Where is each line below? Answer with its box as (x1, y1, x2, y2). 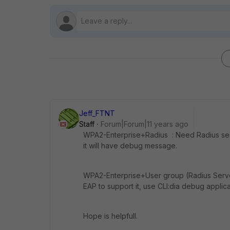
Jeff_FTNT (79, 109, 115, 118)
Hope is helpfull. (83, 212, 138, 221)
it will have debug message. (83, 141, 177, 150)
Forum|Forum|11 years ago (101, 120, 188, 129)
